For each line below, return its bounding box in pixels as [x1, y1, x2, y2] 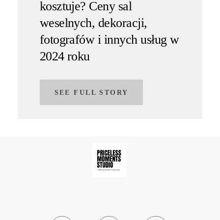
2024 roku [39, 49, 90, 63]
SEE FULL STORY [54, 88, 129, 96]
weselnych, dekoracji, [39, 15, 147, 30]
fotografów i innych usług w [39, 32, 179, 47]
